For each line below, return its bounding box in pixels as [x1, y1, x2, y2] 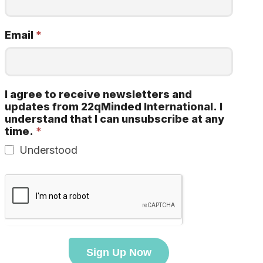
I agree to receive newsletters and [5, 88, 192, 100]
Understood [16, 144, 77, 156]
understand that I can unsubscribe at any [5, 113, 224, 125]
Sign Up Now [86, 247, 151, 258]
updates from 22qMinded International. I [5, 100, 222, 113]
